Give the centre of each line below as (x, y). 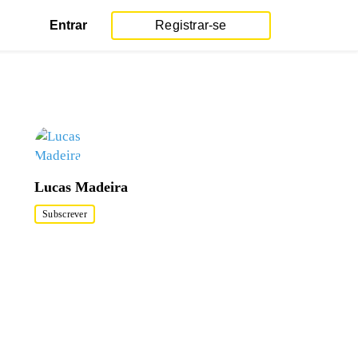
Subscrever (65, 214)
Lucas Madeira (81, 187)
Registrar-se (191, 25)
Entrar (68, 25)
